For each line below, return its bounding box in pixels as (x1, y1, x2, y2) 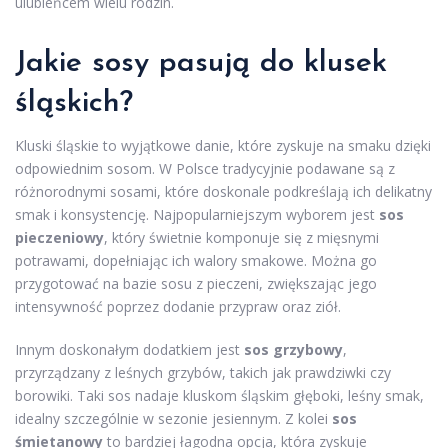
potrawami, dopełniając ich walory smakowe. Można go (15, 250, 377, 270)
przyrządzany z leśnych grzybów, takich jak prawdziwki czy (15, 362, 391, 382)
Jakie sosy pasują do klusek (15, 47, 387, 79)
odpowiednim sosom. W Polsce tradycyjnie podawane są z (15, 158, 395, 178)
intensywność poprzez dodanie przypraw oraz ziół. (15, 296, 341, 316)
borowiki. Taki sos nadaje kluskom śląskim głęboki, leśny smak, (15, 385, 424, 405)
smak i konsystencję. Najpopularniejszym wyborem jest (15, 204, 379, 224)
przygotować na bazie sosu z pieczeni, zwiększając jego (15, 273, 377, 293)
